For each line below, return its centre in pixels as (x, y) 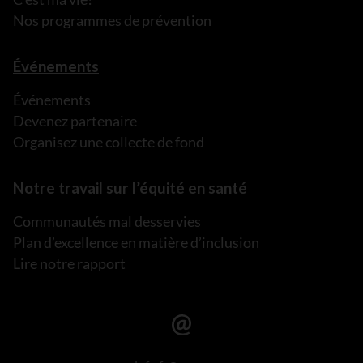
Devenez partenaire (75, 121)
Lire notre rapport (69, 263)
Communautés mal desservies (107, 221)
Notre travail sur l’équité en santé (130, 188)
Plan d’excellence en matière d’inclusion (136, 242)
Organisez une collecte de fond (109, 142)
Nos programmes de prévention (112, 20)
